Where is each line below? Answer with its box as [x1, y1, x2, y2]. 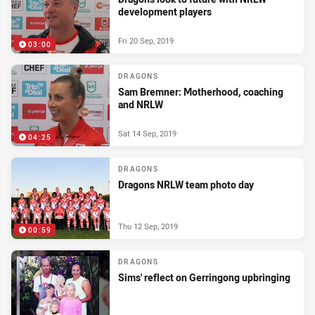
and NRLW [118, 98, 163, 112]
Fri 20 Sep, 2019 [118, 34, 174, 46]
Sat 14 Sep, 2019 [118, 127, 176, 139]
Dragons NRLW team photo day [118, 178, 254, 192]
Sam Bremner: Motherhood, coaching [118, 85, 283, 99]
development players [118, 5, 212, 19]
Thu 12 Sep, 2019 [118, 220, 178, 231]
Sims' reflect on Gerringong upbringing [118, 271, 290, 285]
